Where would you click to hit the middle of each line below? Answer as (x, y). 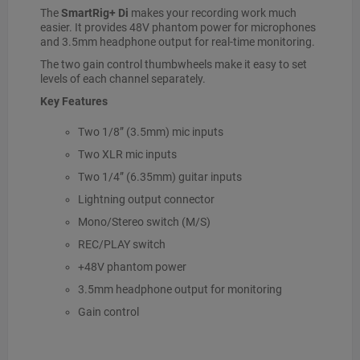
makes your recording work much (213, 12)
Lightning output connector (146, 199)
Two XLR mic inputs (127, 154)
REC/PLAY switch (121, 244)
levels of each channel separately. (123, 78)
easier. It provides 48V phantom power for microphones (178, 27)
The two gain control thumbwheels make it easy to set (174, 64)
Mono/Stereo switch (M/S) (144, 221)
